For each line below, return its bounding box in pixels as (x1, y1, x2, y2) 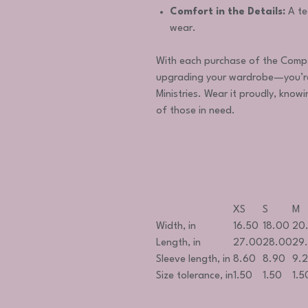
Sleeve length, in (156, 254, 230, 265)
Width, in (156, 221, 196, 232)
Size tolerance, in (156, 271, 233, 281)
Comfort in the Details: (170, 7, 285, 17)
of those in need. (156, 106, 235, 116)
